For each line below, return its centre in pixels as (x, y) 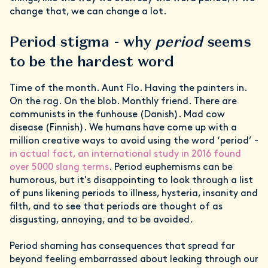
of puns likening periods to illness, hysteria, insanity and (134, 194)
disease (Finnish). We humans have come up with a (123, 128)
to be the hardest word (92, 61)
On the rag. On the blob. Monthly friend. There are (123, 101)
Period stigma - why (83, 41)
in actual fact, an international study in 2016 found (125, 154)
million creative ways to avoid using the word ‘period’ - (134, 141)
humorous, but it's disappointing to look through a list (131, 180)
